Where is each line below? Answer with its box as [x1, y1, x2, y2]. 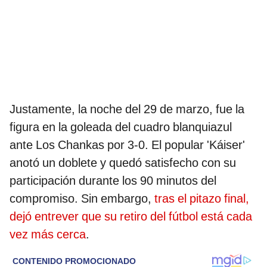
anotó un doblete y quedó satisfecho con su [10, 155, 236, 170]
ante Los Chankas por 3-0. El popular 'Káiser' [10, 137, 245, 152]
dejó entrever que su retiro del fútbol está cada [10, 209, 252, 223]
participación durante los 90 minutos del [10, 173, 216, 188]
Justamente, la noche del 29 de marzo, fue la [10, 101, 244, 116]
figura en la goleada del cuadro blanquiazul [10, 119, 232, 134]
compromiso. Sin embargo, [10, 191, 151, 206]
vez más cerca [10, 226, 86, 241]
